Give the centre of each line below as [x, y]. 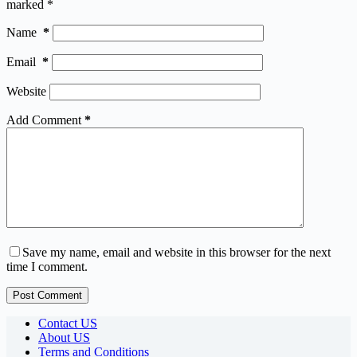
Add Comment [44, 120]
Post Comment [47, 296]
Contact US [68, 324]
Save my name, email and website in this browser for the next [177, 253]
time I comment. [47, 267]
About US [64, 338]
